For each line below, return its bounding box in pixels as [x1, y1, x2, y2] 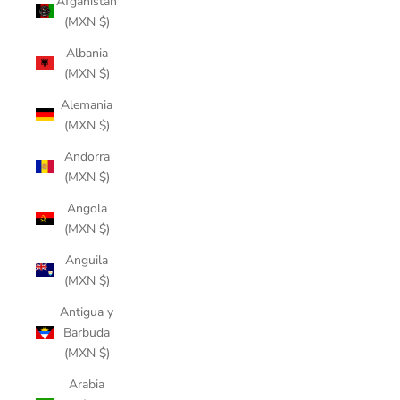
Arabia [69, 375, 104, 393]
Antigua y [60, 303, 113, 321]
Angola [66, 199, 107, 217]
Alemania [61, 96, 112, 113]
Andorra [63, 147, 110, 165]
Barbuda [63, 323, 110, 341]
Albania [65, 44, 108, 62]
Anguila [65, 251, 108, 269]
